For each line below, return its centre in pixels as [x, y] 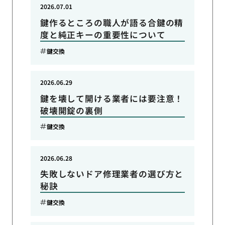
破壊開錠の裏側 [71, 110]
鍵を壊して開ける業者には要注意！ [112, 98]
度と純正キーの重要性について [103, 35]
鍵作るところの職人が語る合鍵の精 [112, 23]
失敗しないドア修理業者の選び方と [112, 174]
